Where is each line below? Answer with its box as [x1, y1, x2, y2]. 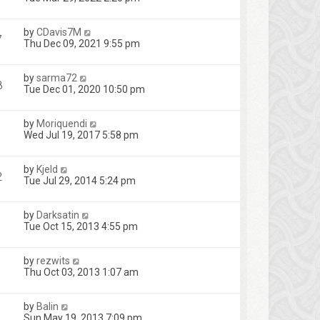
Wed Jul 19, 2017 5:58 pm [24, 129, 139, 141]
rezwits [36, 255, 70, 266]
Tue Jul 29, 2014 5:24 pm [24, 175, 136, 186]
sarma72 [36, 72, 77, 84]
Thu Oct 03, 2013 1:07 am [24, 266, 139, 278]
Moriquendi [36, 118, 87, 129]
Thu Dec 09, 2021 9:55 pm [24, 38, 140, 49]
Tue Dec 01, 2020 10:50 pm [24, 84, 145, 95]
